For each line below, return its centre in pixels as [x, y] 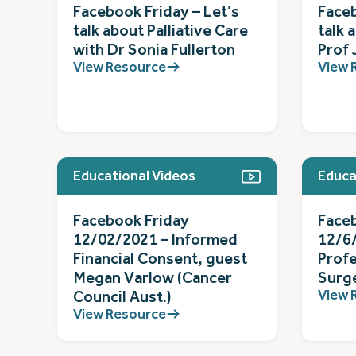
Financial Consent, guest [160, 258]
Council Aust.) [122, 296]
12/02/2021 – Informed [155, 239]
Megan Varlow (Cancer [153, 277]
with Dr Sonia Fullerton [154, 49]
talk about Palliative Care [161, 30]
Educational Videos [134, 176]
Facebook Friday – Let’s [156, 11]
